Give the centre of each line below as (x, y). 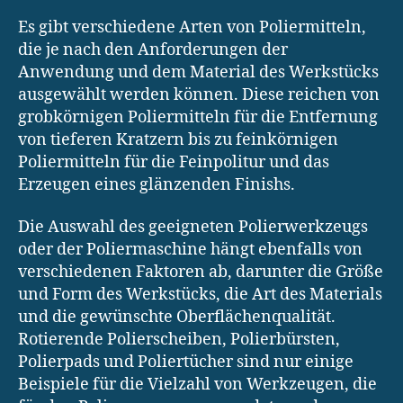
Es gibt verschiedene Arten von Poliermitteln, (192, 27)
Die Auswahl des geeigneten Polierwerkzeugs (193, 228)
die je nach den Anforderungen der (153, 49)
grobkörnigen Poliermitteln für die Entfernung (198, 117)
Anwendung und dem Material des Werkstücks (198, 72)
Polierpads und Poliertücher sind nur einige (186, 363)
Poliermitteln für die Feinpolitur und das (174, 162)
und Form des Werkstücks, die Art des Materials (200, 295)
